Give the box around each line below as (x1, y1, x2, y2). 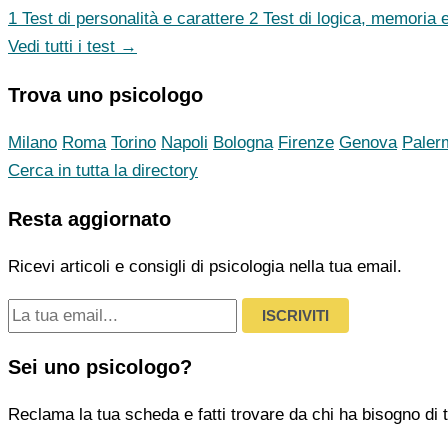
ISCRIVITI (262, 306, 329, 324)
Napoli (161, 133, 208, 153)
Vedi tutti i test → (8, 37, 137, 57)
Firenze (278, 133, 334, 153)
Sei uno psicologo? (8, 355, 192, 378)
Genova (339, 133, 397, 153)
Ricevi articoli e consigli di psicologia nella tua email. (8, 256, 402, 276)
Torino (111, 133, 156, 153)
